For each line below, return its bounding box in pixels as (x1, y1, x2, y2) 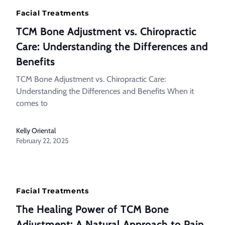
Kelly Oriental (16, 126, 56, 135)
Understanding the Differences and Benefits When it (16, 86, 194, 96)
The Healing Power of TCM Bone (16, 203, 169, 215)
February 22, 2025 (16, 136, 69, 145)
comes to (16, 98, 48, 108)
